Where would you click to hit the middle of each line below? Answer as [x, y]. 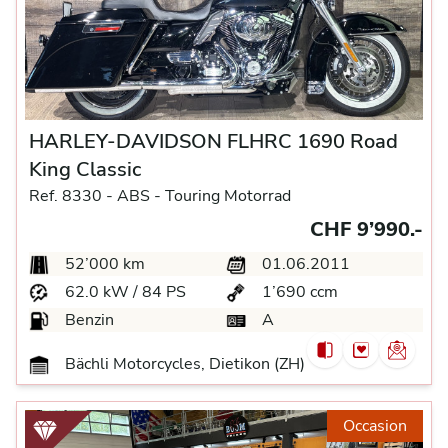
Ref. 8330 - [71, 195]
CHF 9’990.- [366, 229]
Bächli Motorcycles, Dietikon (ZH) [183, 363]
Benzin [87, 319]
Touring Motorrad [228, 195]
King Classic [85, 169]
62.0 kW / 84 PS [123, 291]
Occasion [375, 425]
